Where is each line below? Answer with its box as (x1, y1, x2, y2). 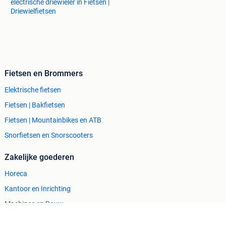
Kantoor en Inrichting (5, 184, 71, 193)
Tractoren (5, 214, 35, 223)
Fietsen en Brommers (5, 68, 83, 78)
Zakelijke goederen (5, 152, 74, 162)
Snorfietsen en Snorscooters (5, 131, 93, 139)
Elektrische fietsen (5, 85, 61, 94)
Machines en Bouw (5, 199, 64, 208)
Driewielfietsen (11, 7, 56, 15)
